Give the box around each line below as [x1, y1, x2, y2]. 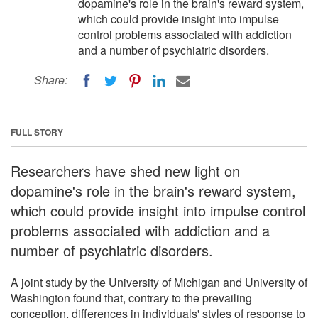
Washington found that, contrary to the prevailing [11, 289, 252, 306]
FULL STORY [11, 125, 63, 138]
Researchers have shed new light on [11, 160, 240, 181]
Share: [34, 72, 67, 88]
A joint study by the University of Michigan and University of [11, 273, 307, 290]
